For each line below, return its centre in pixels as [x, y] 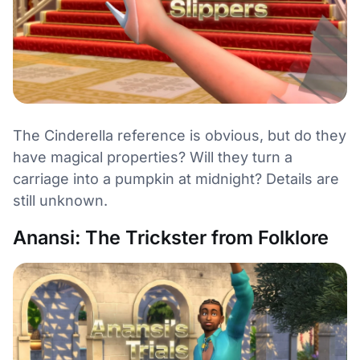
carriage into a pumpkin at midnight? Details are [176, 178]
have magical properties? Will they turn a [153, 157]
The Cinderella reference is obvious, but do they [180, 135]
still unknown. [60, 200]
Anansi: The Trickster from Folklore [171, 237]
